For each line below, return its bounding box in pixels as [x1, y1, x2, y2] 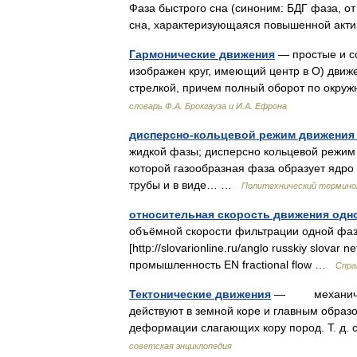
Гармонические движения [129, 48, 275, 61]
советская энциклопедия [129, 341, 232, 351]
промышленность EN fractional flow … [129, 258, 335, 271]
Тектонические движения [129, 288, 271, 300]
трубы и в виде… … [129, 178, 241, 191]
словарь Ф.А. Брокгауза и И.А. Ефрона [129, 101, 287, 111]
